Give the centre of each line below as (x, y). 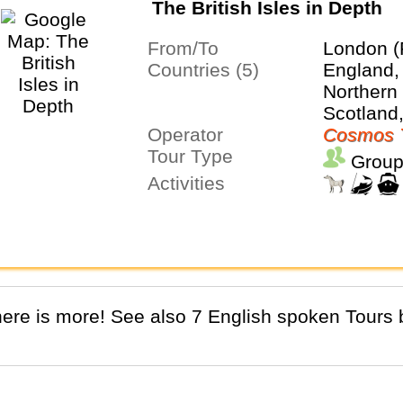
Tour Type (195, 156)
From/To (188, 48)
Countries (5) (210, 69)
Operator (192, 134)
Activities (192, 183)
